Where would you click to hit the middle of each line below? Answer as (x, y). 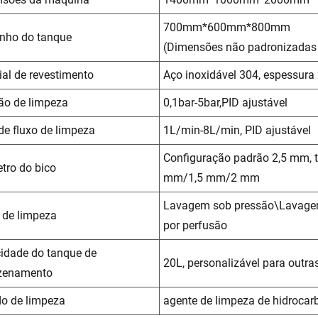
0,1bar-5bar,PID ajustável (225, 102)
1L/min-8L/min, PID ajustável (237, 130)
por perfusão (195, 225)
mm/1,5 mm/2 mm (212, 177)
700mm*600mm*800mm (227, 27)
